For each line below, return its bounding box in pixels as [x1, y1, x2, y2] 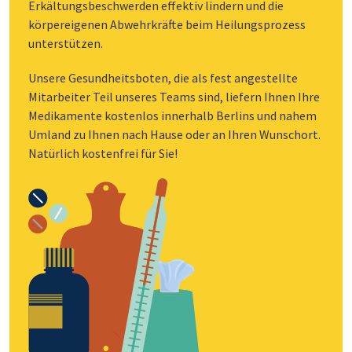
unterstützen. [28, 35, 103, 51]
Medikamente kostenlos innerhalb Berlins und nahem [28, 107, 317, 123]
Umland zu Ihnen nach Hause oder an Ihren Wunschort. [28, 126, 321, 142]
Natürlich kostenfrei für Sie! [28, 145, 178, 161]
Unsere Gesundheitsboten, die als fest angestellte [28, 69, 298, 86]
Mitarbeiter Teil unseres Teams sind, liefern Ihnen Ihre [28, 88, 320, 104]
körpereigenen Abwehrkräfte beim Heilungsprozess [28, 16, 306, 32]
